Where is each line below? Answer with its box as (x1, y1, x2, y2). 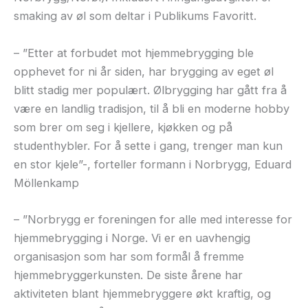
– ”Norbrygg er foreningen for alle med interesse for (14, 212, 292, 226)
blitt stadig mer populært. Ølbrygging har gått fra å (14, 82, 287, 97)
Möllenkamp (14, 175, 79, 190)
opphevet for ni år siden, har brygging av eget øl (14, 64, 274, 78)
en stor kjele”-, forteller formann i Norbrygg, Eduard (14, 157, 291, 171)
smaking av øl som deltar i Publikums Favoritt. (14, 9, 256, 23)
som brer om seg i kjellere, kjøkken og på (14, 120, 232, 134)
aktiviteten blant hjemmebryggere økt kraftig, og (14, 286, 271, 300)
